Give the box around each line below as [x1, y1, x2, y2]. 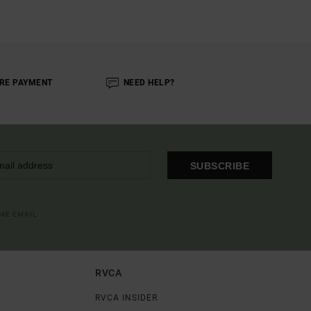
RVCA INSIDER [94, 292, 158, 303]
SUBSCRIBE [190, 160, 249, 172]
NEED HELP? [123, 78, 175, 88]
